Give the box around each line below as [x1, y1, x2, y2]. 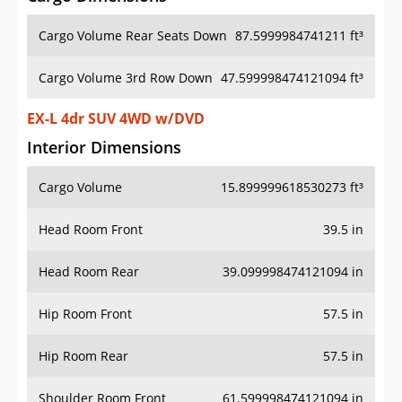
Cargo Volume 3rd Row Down [39, 69, 213, 87]
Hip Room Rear [39, 347, 128, 365]
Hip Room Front [39, 305, 132, 323]
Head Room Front [39, 221, 143, 239]
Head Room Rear [39, 263, 139, 281]
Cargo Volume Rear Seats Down [39, 27, 227, 45]
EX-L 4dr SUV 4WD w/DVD [27, 109, 205, 129]
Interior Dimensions [27, 136, 181, 159]
